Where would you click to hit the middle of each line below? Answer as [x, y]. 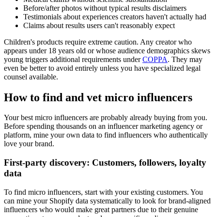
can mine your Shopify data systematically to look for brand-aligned [107, 201]
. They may [185, 59]
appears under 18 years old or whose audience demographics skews [107, 50]
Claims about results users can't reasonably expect [99, 25]
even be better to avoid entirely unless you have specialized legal [102, 68]
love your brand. [30, 144]
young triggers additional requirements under [73, 59]
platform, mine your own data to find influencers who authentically [106, 135]
